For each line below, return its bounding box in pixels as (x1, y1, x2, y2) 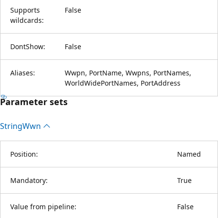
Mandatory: (10, 175, 48, 185)
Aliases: (10, 68, 35, 77)
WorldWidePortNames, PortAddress (65, 78, 181, 88)
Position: (10, 149, 38, 159)
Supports (10, 5, 40, 15)
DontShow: (10, 41, 45, 51)
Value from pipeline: (10, 201, 76, 211)
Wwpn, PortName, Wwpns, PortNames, (65, 68, 191, 77)
